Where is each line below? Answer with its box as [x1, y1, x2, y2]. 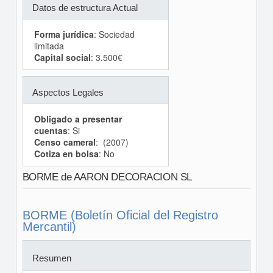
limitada [34, 40, 64, 52]
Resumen [32, 253, 71, 263]
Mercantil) [22, 220, 76, 233]
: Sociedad [93, 28, 135, 40]
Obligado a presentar [34, 113, 122, 125]
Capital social [34, 51, 91, 63]
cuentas [34, 124, 68, 136]
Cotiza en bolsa [34, 147, 99, 160]
